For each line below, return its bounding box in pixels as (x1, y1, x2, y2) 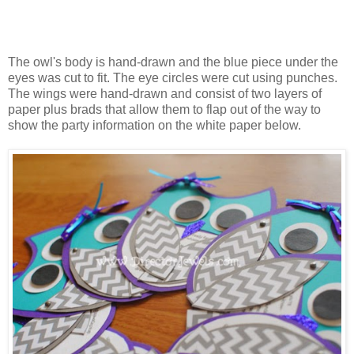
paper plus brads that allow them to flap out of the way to (8, 102, 321, 116)
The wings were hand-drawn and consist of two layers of (8, 86, 322, 100)
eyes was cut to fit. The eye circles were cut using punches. (8, 70, 337, 85)
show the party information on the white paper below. (8, 118, 301, 132)
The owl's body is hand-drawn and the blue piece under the (8, 55, 338, 69)
